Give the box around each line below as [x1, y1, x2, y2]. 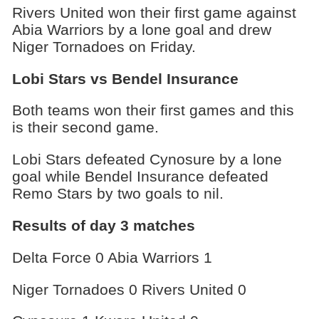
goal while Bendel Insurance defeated [11, 168, 268, 185]
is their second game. [11, 119, 159, 136]
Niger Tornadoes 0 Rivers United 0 [11, 281, 246, 298]
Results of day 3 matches [11, 217, 195, 234]
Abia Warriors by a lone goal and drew [11, 21, 271, 38]
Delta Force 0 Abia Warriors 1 [11, 249, 212, 266]
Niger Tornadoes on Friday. [11, 38, 196, 55]
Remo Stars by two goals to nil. [11, 185, 224, 202]
